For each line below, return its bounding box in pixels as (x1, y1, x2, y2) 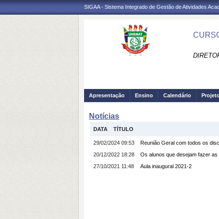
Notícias (89, 112, 119, 120)
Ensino (135, 92, 153, 98)
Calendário (163, 92, 191, 98)
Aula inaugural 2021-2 (140, 163, 192, 169)
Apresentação (89, 92, 125, 98)
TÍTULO (113, 126, 133, 132)
